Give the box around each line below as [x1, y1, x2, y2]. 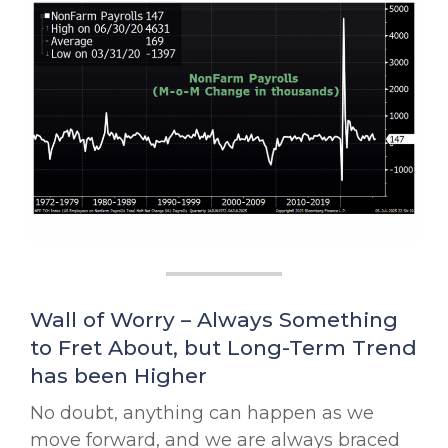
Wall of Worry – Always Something [30, 307, 398, 333]
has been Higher [30, 363, 207, 389]
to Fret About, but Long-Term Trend [30, 335, 417, 361]
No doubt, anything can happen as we [30, 402, 374, 425]
